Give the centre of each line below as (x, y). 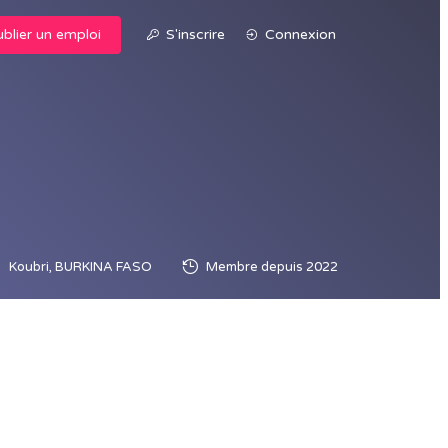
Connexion (300, 34)
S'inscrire (195, 34)
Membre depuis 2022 (272, 267)
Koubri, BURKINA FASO (80, 267)
